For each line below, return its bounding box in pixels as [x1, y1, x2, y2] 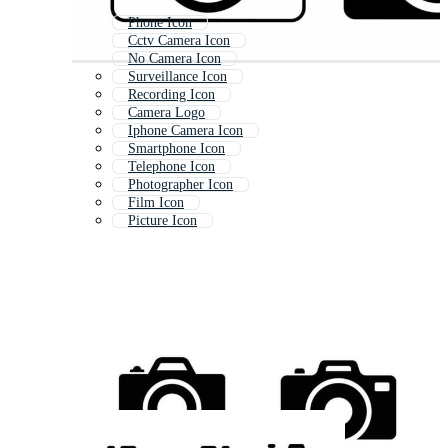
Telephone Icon [128, 159, 215, 175]
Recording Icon [128, 87, 215, 103]
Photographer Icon [128, 177, 233, 193]
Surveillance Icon [128, 69, 227, 85]
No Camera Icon [128, 51, 221, 67]
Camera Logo [128, 105, 205, 121]
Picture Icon [128, 213, 197, 229]
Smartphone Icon [128, 141, 225, 157]
